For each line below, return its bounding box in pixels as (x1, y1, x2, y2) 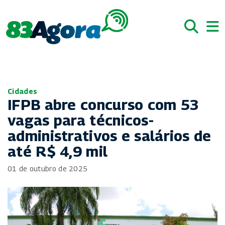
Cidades (8, 87, 38, 95)
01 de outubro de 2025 (8, 164, 88, 173)
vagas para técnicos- (8, 111, 154, 129)
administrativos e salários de (8, 127, 211, 144)
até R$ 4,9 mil (8, 143, 108, 160)
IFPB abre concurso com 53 (8, 96, 199, 113)
